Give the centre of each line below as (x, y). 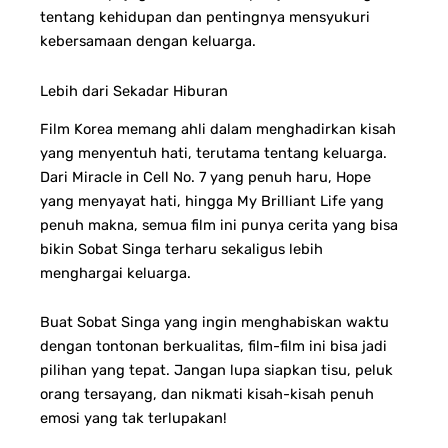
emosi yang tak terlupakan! (133, 418)
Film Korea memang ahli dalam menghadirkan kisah (218, 128)
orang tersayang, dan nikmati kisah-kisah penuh (207, 394)
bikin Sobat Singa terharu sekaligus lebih (181, 248)
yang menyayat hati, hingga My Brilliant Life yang (212, 200)
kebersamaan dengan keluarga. (148, 40)
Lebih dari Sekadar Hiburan (134, 90)
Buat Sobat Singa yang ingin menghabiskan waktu (214, 322)
